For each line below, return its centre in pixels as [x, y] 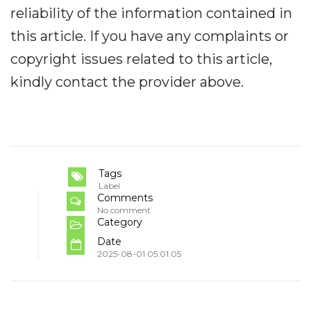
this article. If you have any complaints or [150, 36]
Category [120, 222]
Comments [125, 197]
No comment [124, 210]
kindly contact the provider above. [127, 82]
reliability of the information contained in [151, 13]
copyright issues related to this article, [141, 59]
